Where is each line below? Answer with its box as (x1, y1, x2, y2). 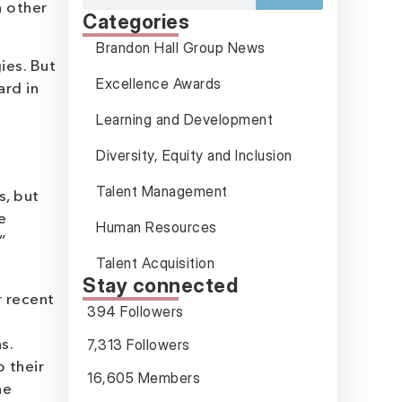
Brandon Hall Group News (96, 39, 266, 57)
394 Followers (87, 302, 184, 320)
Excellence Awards (96, 74, 222, 92)
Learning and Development (96, 110, 273, 128)
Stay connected (83, 274, 238, 297)
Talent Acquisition (96, 254, 214, 272)
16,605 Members (87, 369, 200, 387)
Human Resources (96, 218, 217, 236)
